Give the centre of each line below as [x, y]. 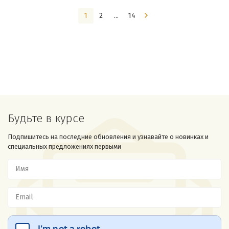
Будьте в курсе [46, 118]
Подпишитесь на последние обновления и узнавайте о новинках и [108, 137]
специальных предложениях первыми [64, 146]
